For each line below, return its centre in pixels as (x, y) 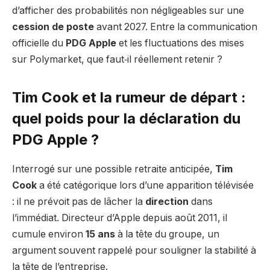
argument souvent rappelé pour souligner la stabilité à (134, 250)
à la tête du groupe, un (167, 234)
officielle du (39, 43)
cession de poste (53, 27)
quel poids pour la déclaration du (126, 118)
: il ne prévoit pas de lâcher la (79, 201)
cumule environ (49, 234)
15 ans (100, 234)
